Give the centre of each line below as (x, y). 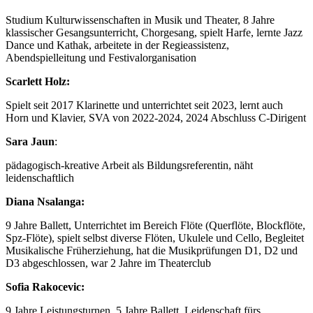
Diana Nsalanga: (45, 201)
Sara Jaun (30, 141)
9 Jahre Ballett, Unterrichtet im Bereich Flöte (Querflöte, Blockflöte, (155, 225)
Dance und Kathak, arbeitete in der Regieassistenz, (117, 45)
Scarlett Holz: (38, 81)
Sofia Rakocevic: (45, 286)
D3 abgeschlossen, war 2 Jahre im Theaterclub (108, 263)
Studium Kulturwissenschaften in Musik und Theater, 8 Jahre (140, 20)
